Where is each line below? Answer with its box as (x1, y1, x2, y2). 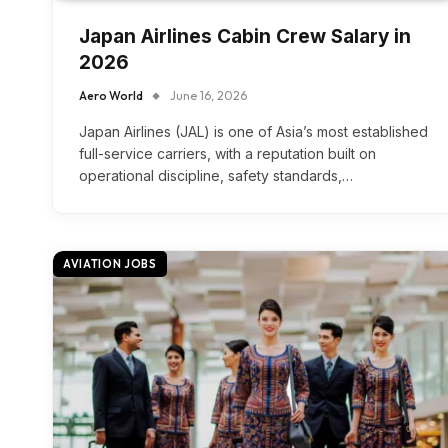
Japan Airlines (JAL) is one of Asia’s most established (79, 123, 428, 141)
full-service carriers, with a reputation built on (79, 145, 376, 163)
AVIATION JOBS (63, 257, 157, 272)
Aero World (79, 88, 143, 104)
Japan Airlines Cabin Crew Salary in (79, 25, 411, 49)
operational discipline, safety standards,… (79, 167, 353, 185)
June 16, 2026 (170, 88, 247, 104)
